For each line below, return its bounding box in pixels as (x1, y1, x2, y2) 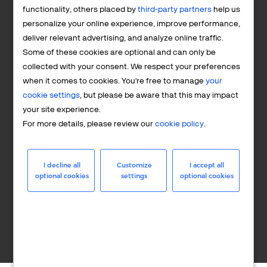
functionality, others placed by (23, 4, 138, 15)
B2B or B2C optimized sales (82, 221, 185, 231)
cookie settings (23, 90, 80, 101)
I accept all (190, 161, 225, 170)
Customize (116, 161, 152, 170)
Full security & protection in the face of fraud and (42, 103, 225, 113)
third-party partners (138, 4, 212, 15)
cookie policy (155, 119, 204, 129)
